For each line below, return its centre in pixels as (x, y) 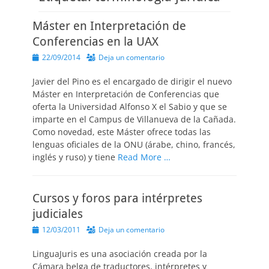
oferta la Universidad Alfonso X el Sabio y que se (130, 107)
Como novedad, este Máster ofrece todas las (122, 132)
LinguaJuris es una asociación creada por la (120, 254)
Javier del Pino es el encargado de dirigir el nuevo (132, 81)
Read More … (144, 157)
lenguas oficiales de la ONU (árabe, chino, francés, (134, 144)
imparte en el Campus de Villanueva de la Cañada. (134, 119)
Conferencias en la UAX (95, 41)
